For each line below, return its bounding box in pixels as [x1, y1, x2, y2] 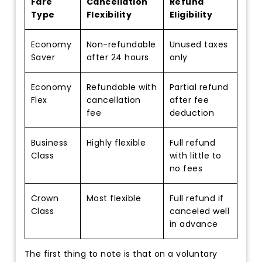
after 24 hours [86, 51, 149, 63]
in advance [169, 218, 218, 230]
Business [30, 136, 68, 149]
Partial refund [169, 81, 229, 93]
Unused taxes [169, 38, 228, 50]
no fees [169, 162, 203, 174]
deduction [169, 106, 215, 119]
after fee [169, 94, 209, 106]
